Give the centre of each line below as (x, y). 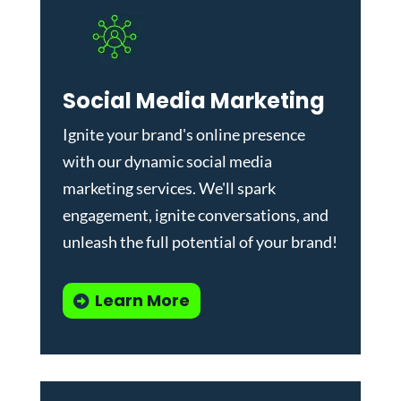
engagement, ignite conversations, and (195, 214)
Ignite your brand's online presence (183, 134)
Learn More (142, 301)
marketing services (127, 188)
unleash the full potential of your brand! (200, 241)
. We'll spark (234, 188)
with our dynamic (123, 161)
